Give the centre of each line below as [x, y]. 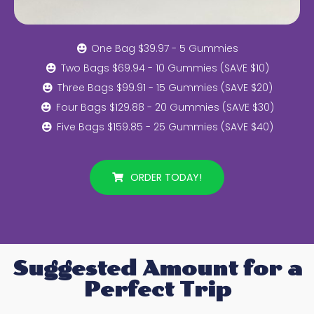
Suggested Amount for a [157, 268]
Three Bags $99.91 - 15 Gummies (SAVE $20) [165, 87]
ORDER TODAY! [166, 177]
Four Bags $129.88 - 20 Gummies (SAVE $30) [165, 107]
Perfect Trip [157, 289]
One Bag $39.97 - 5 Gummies [165, 48]
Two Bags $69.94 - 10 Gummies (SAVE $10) [165, 68]
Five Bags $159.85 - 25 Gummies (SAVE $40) [165, 127]
